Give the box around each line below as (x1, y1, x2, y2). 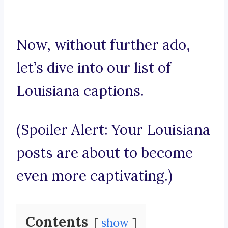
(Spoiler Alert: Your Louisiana (16, 121, 210, 139)
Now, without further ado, (16, 36, 190, 54)
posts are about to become (16, 144, 193, 162)
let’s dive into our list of (16, 59, 171, 77)
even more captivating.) (16, 166, 173, 185)
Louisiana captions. (16, 81, 144, 100)
